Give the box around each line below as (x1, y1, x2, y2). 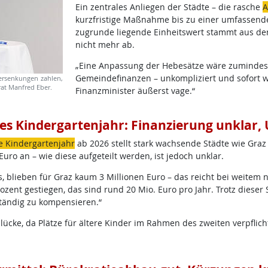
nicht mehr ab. (75, 39, 135, 50)
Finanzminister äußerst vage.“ (75, 85, 195, 96)
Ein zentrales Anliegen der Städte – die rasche (75, 1, 263, 13)
